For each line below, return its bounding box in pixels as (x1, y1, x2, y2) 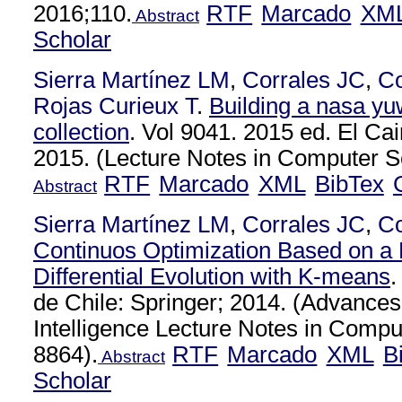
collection (33, 119, 129, 144)
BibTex (314, 171, 384, 197)
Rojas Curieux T (33, 93, 197, 118)
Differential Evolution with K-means (33, 264, 390, 289)
